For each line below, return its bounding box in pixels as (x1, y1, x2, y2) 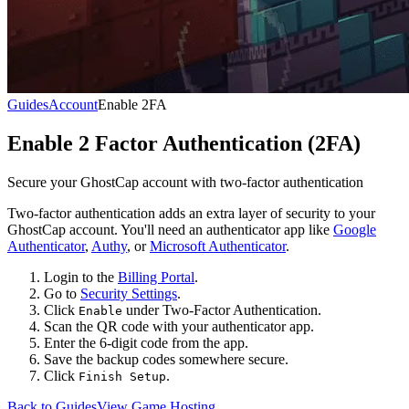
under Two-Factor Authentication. (122, 301, 321, 318)
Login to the (44, 268, 118, 285)
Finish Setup (79, 369, 166, 383)
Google (333, 221, 376, 237)
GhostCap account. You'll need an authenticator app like (7, 221, 333, 237)
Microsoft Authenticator (150, 237, 286, 254)
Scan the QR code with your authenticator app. (44, 318, 314, 334)
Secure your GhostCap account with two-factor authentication (7, 173, 363, 190)
